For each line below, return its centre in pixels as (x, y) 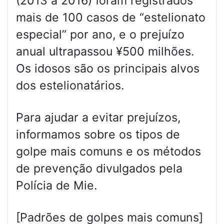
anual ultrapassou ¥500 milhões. (105, 52)
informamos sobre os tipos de (98, 135)
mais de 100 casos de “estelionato (111, 18)
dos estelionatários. (70, 86)
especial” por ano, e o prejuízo (100, 35)
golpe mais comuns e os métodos (108, 152)
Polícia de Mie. (56, 186)
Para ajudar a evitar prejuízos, (98, 118)
